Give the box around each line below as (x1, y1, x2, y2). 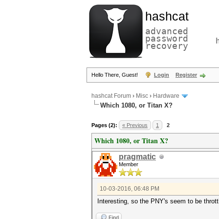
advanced (145, 26, 188, 36)
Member (119, 161, 138, 167)
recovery (145, 41, 188, 51)
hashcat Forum (91, 92, 131, 100)
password (145, 33, 188, 44)
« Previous (122, 122, 148, 128)
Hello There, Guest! (91, 72, 139, 78)
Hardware (153, 92, 179, 100)
